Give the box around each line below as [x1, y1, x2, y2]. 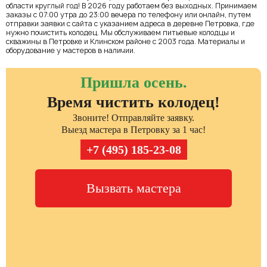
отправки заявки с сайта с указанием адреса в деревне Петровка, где [6, 18, 254, 29]
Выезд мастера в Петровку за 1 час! [61, 124, 206, 135]
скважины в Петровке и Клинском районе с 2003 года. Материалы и [6, 36, 245, 46]
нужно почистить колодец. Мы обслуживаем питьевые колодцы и [6, 27, 235, 38]
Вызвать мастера [86, 180, 181, 195]
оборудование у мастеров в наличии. [6, 45, 135, 55]
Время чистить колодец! [47, 93, 220, 111]
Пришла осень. [80, 73, 187, 91]
